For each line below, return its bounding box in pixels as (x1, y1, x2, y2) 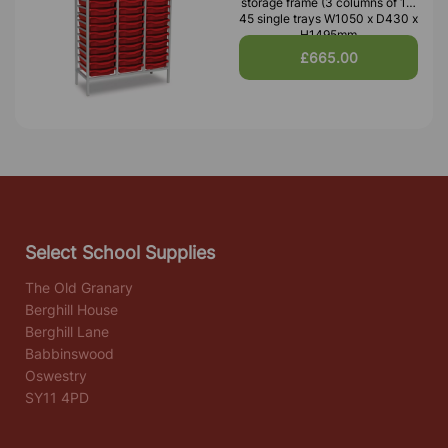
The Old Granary (25, 279, 133, 297)
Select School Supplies (25, 242, 215, 264)
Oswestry (25, 367, 87, 385)
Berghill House (25, 301, 118, 319)
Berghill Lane (25, 323, 109, 341)
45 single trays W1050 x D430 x (239, 11, 418, 27)
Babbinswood (25, 345, 114, 363)
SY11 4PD (25, 389, 89, 407)
